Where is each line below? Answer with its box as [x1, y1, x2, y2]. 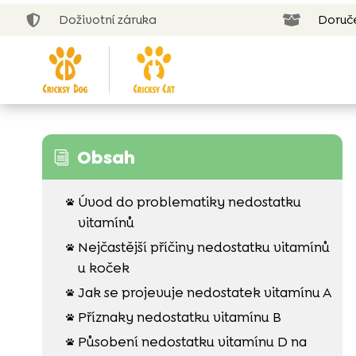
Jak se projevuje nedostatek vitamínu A [77, 283, 331, 301]
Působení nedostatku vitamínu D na [77, 332, 307, 350]
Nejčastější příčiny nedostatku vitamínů [77, 238, 330, 256]
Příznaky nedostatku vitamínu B [77, 308, 281, 326]
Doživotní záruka [59, 12, 157, 28]
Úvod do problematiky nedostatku [77, 192, 301, 211]
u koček [77, 258, 130, 277]
